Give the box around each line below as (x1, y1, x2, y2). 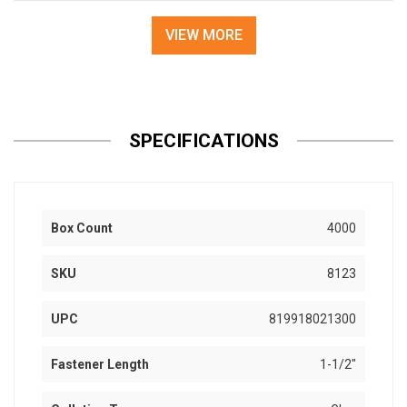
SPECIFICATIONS (128, 130, 279, 153)
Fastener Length (51, 357, 149, 372)
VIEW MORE (164, 26, 243, 45)
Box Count (51, 221, 113, 236)
